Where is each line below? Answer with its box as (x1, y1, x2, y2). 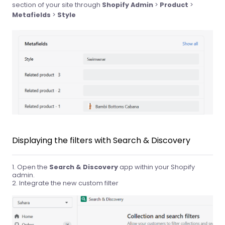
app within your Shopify (118, 163, 195, 172)
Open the (17, 163, 49, 172)
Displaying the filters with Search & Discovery (12, 135, 190, 147)
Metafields (12, 10, 51, 19)
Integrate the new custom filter (19, 179, 119, 188)
